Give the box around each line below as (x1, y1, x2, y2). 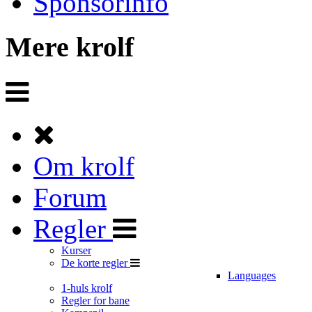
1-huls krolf (61, 282, 112, 294)
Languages (228, 270, 276, 281)
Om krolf (33, 151, 134, 181)
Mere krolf (6, 31, 134, 63)
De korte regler (61, 257, 127, 269)
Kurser (61, 244, 91, 256)
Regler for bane (61, 295, 130, 306)
